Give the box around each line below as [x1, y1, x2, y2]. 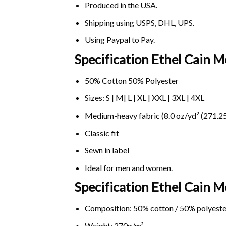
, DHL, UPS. [154, 17, 194, 27]
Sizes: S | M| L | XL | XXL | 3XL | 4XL [84, 93, 204, 103]
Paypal [106, 35, 130, 45]
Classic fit [84, 128, 119, 138]
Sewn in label [84, 145, 129, 155]
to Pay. [130, 35, 155, 45]
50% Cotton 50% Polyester [84, 75, 179, 85]
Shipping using [84, 17, 136, 27]
